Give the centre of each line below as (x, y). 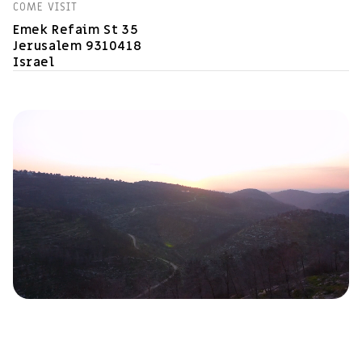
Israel (34, 62)
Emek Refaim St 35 (76, 30)
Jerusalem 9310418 (78, 46)
